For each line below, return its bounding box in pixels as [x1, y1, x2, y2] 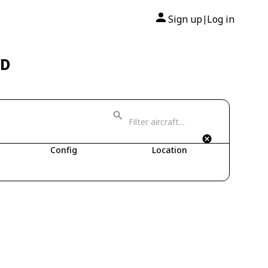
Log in [207, 13, 234, 26]
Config [50, 144, 77, 156]
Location [151, 144, 187, 156]
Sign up [168, 13, 202, 26]
